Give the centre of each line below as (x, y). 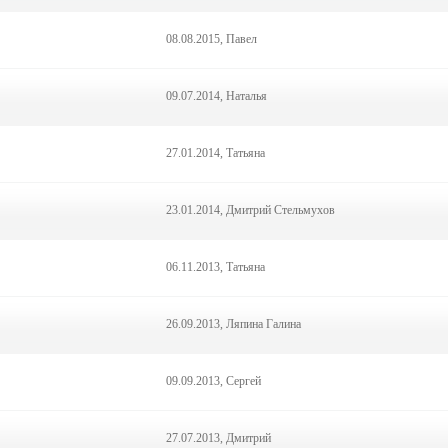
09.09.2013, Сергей (213, 381)
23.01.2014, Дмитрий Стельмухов (250, 210)
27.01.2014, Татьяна (215, 153)
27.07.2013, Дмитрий (218, 438)
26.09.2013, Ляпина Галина (233, 324)
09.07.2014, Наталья (216, 96)
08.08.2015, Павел (211, 39)
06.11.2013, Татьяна (215, 267)
